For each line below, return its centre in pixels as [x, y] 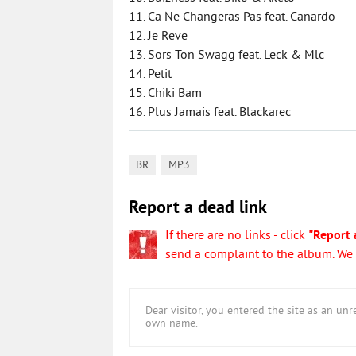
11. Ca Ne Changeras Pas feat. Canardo [232, 17]
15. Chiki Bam [165, 94]
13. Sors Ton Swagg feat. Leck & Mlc [226, 56]
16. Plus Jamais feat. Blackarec [210, 113]
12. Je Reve [158, 37]
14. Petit [150, 75]
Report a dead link [198, 209]
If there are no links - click [237, 236]
